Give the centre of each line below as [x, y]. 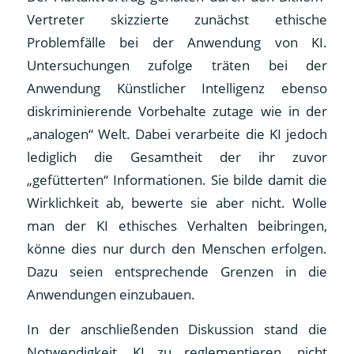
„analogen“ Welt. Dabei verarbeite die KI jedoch [177, 134]
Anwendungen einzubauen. [111, 295]
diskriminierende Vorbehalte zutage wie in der [177, 111]
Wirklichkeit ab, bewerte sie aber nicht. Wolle [177, 203]
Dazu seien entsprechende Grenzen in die [177, 272]
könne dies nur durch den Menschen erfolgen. [177, 249]
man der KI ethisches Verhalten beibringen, [177, 226]
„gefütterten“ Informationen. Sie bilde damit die [177, 180]
